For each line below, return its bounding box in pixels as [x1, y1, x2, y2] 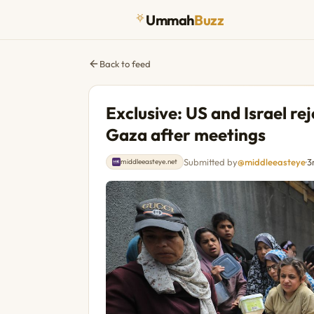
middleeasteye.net [121, 157, 177, 166]
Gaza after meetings [106, 124, 266, 145]
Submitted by [184, 156, 238, 168]
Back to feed [100, 58, 151, 69]
